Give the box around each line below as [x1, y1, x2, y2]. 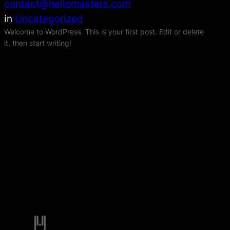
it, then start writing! [4, 39, 71, 48]
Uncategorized [15, 12, 83, 25]
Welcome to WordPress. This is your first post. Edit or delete [4, 27, 204, 36]
